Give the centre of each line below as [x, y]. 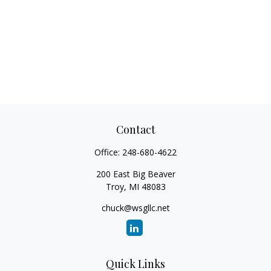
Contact [135, 129]
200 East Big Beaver [135, 174]
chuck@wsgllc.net [135, 208]
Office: [108, 152]
